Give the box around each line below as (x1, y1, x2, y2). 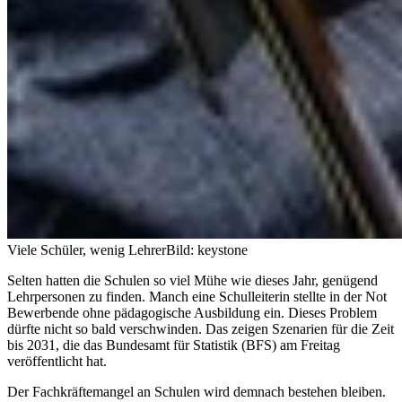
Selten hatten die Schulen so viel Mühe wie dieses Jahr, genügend (7, 272, 378, 288)
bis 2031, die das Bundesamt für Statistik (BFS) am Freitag (7, 336, 340, 353)
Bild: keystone (166, 241, 248, 258)
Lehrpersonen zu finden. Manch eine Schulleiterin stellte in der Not (7, 288, 387, 304)
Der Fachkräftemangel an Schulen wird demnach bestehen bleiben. (7, 383, 386, 399)
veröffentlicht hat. (7, 353, 107, 369)
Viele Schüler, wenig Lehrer (7, 241, 166, 258)
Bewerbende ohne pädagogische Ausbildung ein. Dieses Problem (7, 304, 377, 320)
